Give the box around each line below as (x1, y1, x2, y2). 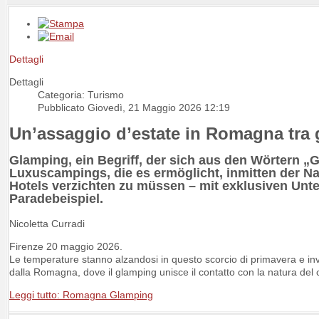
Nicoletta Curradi (9, 217, 85, 229)
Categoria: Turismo (38, 89, 124, 100)
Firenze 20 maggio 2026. (9, 240, 122, 252)
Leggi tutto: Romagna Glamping (9, 288, 153, 300)
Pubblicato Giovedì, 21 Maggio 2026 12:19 (38, 102, 230, 113)
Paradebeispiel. (9, 191, 103, 206)
